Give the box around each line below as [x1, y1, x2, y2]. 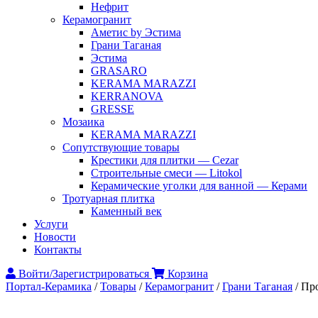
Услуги [34, 218, 68, 230]
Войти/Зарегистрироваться [16, 268, 152, 280]
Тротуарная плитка [62, 192, 155, 204]
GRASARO [91, 65, 147, 77]
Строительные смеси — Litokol [91, 167, 242, 179]
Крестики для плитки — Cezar [91, 154, 238, 166]
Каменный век [91, 205, 162, 217]
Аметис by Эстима [91, 26, 181, 38]
